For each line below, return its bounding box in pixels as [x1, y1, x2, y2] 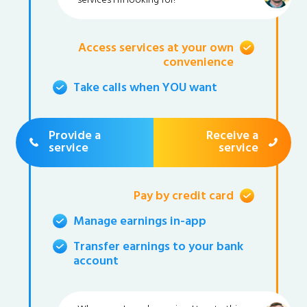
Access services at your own [78, 38, 234, 59]
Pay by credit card [134, 186, 234, 207]
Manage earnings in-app [73, 212, 206, 232]
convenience [163, 53, 234, 73]
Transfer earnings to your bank [73, 237, 243, 258]
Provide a [49, 125, 101, 146]
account [73, 251, 119, 272]
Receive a [206, 125, 258, 146]
